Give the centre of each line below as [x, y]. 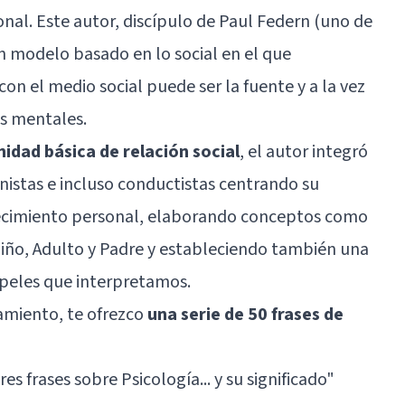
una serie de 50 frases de [245, 314]
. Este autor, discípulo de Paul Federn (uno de [201, 21]
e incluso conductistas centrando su [181, 184]
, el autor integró [304, 151]
